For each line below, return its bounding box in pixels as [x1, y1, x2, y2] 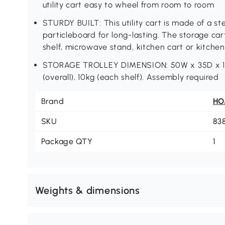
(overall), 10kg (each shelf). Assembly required [42, 72, 219, 82]
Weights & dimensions [35, 184, 140, 197]
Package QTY [41, 137, 93, 147]
